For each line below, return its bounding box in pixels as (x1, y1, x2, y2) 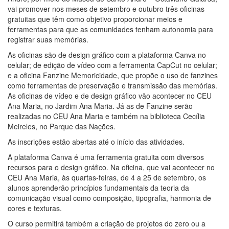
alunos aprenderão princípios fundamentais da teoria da (8, 182, 189, 193)
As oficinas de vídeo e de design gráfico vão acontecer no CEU (8, 90, 212, 101)
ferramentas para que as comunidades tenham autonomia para (8, 24, 213, 34)
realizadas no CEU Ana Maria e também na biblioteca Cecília (8, 110, 205, 121)
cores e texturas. (8, 202, 62, 213)
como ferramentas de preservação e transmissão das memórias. (8, 80, 217, 90)
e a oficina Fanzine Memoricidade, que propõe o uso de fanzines (8, 70, 218, 80)
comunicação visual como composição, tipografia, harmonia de (8, 192, 211, 203)
